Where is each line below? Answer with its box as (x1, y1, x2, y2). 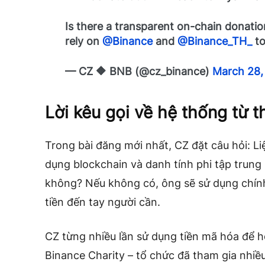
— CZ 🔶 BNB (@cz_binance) (65, 65, 213, 78)
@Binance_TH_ (177, 35, 253, 48)
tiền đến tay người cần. (45, 196, 160, 209)
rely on (65, 35, 103, 48)
